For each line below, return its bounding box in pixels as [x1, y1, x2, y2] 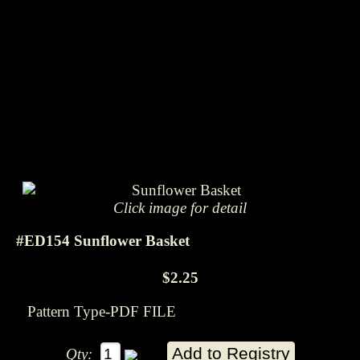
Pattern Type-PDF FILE [27, 302, 176, 320]
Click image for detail [112, 199, 247, 217]
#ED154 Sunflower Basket [16, 231, 190, 249]
